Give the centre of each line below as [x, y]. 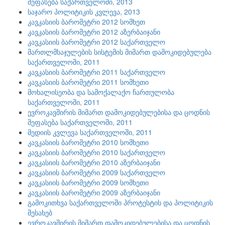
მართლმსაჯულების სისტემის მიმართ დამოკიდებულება [120, 52]
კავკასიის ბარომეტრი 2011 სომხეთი [88, 82]
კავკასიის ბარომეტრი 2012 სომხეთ [86, 22]
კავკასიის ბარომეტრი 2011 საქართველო [96, 72]
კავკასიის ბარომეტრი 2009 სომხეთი [88, 182]
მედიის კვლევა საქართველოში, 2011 [90, 132]
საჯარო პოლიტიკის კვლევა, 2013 [84, 12]
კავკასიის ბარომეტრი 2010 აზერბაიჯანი [94, 162]
